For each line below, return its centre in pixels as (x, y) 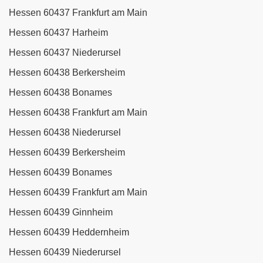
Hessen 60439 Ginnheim (61, 213)
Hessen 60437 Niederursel (65, 53)
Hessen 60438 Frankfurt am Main (78, 113)
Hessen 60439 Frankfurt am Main (78, 193)
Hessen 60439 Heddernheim (69, 232)
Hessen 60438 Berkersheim (67, 73)
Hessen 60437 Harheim (58, 33)
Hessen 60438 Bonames (60, 93)
